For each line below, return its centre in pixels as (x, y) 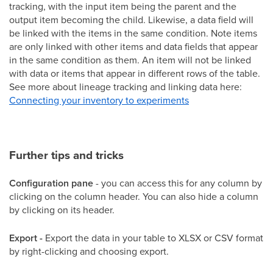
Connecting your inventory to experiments (99, 100)
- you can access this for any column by (179, 183)
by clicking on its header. (62, 209)
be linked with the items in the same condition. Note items (133, 33)
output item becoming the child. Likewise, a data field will (131, 19)
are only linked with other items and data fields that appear (133, 46)
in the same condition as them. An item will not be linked (130, 59)
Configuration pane (52, 183)
